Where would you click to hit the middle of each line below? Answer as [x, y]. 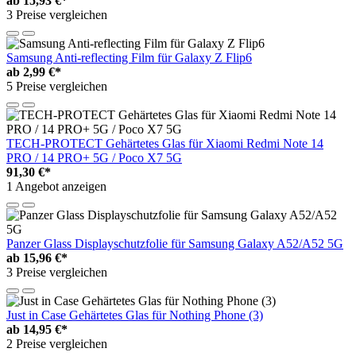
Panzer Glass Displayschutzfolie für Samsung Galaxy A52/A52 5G [175, 243]
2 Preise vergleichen [57, 343]
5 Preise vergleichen [57, 86]
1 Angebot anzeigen [56, 186]
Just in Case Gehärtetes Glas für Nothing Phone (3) [135, 315]
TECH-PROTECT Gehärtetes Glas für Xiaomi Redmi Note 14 [165, 143]
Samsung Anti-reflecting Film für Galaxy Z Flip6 [129, 57]
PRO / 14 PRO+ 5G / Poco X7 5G [94, 157]
